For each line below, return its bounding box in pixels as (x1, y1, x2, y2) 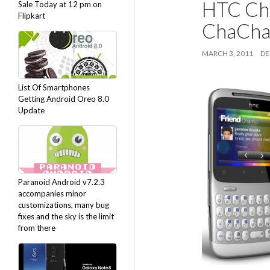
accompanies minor (18, 189, 86, 198)
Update (18, 105, 45, 115)
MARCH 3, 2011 (202, 49, 253, 58)
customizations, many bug (18, 200, 109, 210)
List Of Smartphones (18, 83, 90, 92)
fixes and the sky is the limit (18, 212, 114, 221)
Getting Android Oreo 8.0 (18, 94, 109, 104)
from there (18, 223, 55, 233)
